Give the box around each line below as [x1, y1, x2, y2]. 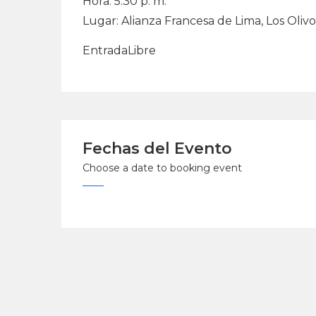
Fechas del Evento [83, 139, 232, 158]
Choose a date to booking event [83, 162, 242, 174]
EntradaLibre [83, 44, 156, 57]
